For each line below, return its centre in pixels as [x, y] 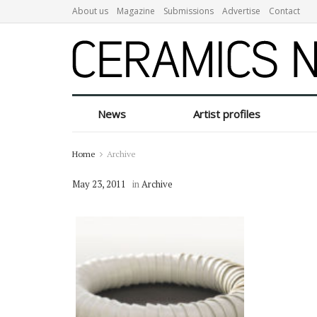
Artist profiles [227, 114]
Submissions [189, 11]
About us [90, 11]
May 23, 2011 [99, 184]
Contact [284, 11]
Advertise [241, 11]
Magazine [136, 11]
